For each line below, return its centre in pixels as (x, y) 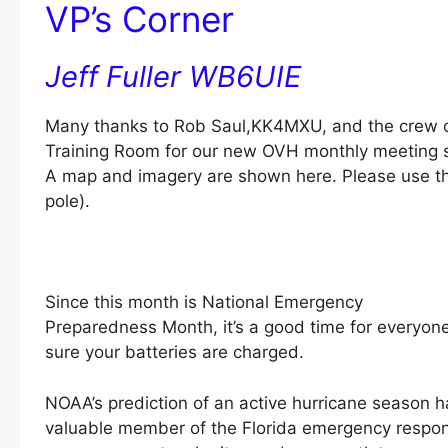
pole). (67, 201)
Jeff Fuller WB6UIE (172, 77)
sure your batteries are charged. (174, 352)
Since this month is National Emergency (203, 302)
